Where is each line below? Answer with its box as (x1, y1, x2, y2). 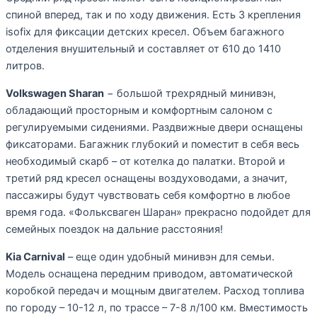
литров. (6, 59, 45, 73)
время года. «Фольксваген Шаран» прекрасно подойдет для (6, 205, 311, 219)
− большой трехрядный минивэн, (104, 86, 276, 100)
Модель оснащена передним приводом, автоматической (6, 267, 293, 280)
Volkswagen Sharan (6, 86, 104, 100)
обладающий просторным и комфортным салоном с (6, 103, 272, 117)
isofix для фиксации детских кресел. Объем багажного (6, 25, 284, 39)
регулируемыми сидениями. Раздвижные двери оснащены (6, 120, 303, 134)
